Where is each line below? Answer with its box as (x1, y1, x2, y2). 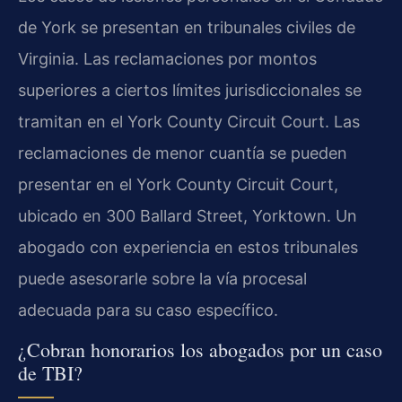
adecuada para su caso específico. (18, 300, 278, 319)
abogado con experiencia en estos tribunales (18, 237, 358, 257)
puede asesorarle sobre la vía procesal (18, 268, 307, 288)
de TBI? (18, 360, 83, 387)
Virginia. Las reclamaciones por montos (18, 48, 317, 68)
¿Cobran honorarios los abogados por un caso (18, 336, 382, 363)
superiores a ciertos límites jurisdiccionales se (18, 80, 362, 100)
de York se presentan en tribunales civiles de (18, 17, 355, 37)
